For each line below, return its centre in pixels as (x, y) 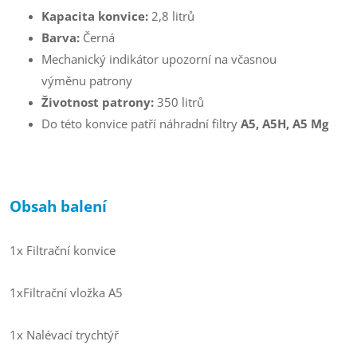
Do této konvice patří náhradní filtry (141, 124)
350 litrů (179, 102)
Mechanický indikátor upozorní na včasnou (159, 59)
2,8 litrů (173, 16)
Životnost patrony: (98, 102)
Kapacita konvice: (96, 16)
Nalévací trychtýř (73, 335)
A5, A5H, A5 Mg (286, 124)
